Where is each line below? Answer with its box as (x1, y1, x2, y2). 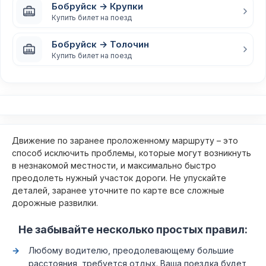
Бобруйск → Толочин (52, 38, 149, 50)
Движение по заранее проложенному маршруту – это (12, 135, 238, 145)
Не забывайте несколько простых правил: (18, 223, 248, 236)
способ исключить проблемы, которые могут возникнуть (12, 148, 251, 158)
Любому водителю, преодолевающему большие (28, 245, 234, 255)
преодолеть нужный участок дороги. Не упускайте (12, 173, 226, 183)
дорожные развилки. (12, 198, 98, 208)
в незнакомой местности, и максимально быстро (12, 160, 216, 170)
